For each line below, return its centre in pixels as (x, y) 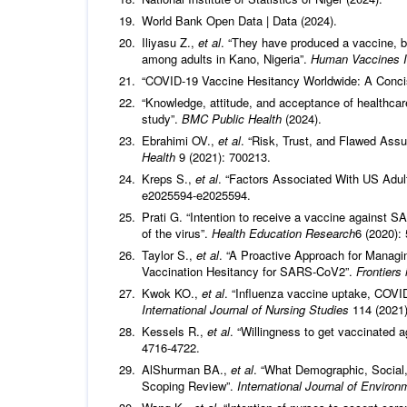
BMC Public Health (232, 119)
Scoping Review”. (189, 386)
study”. (162, 119)
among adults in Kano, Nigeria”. (226, 59)
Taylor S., (169, 255)
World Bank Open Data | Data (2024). (239, 21)
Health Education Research (283, 233)
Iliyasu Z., (170, 43)
